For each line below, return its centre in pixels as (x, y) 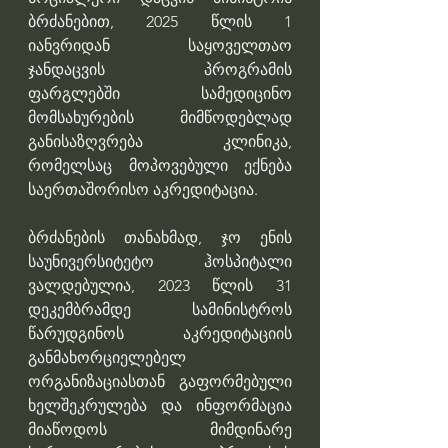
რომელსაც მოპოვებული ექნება (160, 166)
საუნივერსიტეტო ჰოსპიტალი (160, 262)
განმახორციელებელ (107, 358)
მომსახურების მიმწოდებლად (160, 118)
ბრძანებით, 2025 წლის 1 (160, 22)
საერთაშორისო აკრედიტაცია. (145, 190)
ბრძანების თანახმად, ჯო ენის (160, 238)
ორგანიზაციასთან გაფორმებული (160, 382)
